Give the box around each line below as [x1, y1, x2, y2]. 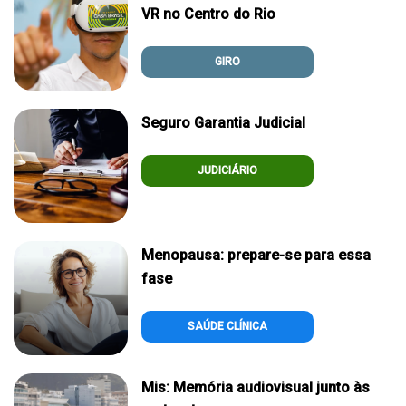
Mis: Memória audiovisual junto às [141, 379, 370, 397]
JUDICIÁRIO [198, 164, 257, 178]
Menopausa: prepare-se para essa [141, 246, 371, 265]
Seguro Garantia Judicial [141, 114, 305, 132]
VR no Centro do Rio [141, 5, 275, 24]
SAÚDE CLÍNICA [188, 320, 267, 333]
